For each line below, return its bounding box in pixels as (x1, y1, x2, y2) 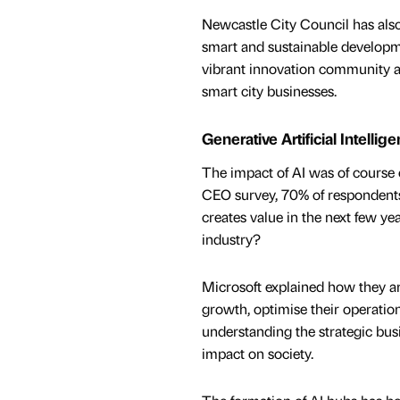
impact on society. (201, 343, 317, 362)
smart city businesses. (201, 80, 337, 100)
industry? (201, 229, 261, 248)
